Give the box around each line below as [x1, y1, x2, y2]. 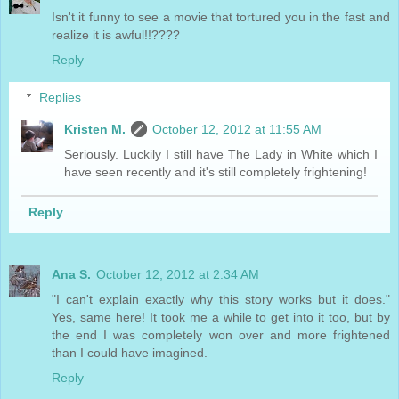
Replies [39, 89, 82, 104]
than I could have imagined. [52, 346, 208, 360]
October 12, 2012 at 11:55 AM [152, 121, 322, 136]
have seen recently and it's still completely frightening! [64, 164, 368, 179]
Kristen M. [64, 121, 126, 136]
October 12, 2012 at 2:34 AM [96, 267, 259, 281]
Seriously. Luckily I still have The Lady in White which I [64, 146, 378, 161]
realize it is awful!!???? [52, 28, 180, 43]
